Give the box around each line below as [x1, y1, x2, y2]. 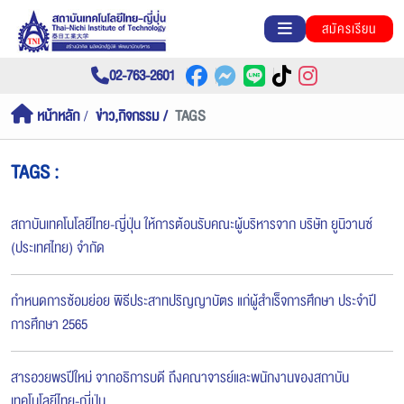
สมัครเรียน [322, 17, 377, 40]
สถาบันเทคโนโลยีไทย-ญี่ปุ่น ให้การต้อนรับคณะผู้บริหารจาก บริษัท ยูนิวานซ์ [11, 212, 372, 236]
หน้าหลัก [33, 104, 79, 128]
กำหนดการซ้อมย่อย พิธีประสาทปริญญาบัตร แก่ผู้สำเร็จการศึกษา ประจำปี [11, 289, 376, 313]
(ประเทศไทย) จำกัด [11, 235, 105, 260]
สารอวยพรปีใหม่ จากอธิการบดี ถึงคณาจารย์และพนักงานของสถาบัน [11, 365, 349, 390]
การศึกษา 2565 [11, 312, 87, 336]
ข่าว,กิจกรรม [96, 104, 159, 128]
